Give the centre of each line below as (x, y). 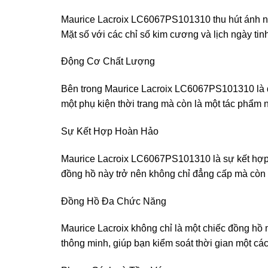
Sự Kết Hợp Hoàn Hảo (110, 131)
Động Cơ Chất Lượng (108, 62)
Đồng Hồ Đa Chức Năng (114, 201)
